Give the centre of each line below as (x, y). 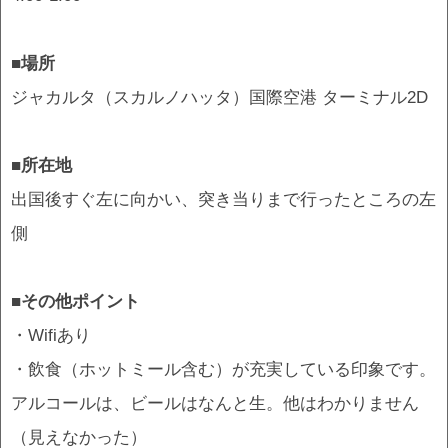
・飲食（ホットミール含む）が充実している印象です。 (223, 368)
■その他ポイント (75, 300)
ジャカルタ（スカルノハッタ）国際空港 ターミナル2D (219, 96)
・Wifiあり (51, 334)
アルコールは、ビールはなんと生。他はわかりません (215, 402)
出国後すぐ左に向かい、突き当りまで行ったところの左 (223, 198)
